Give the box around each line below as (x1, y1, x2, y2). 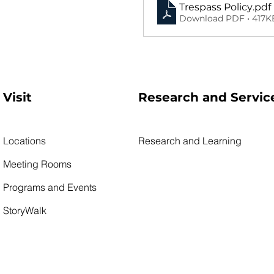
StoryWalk (3, 204, 46, 217)
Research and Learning (138, 134, 242, 147)
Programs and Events (3, 180, 97, 193)
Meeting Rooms (3, 157, 72, 170)
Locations (3, 134, 46, 147)
